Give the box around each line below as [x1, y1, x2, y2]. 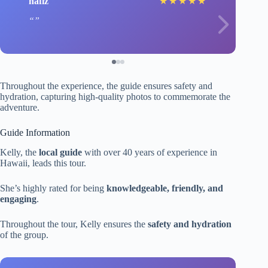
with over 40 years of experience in [82, 147, 217, 157]
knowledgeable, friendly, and [106, 182, 223, 193]
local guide [39, 147, 82, 157]
